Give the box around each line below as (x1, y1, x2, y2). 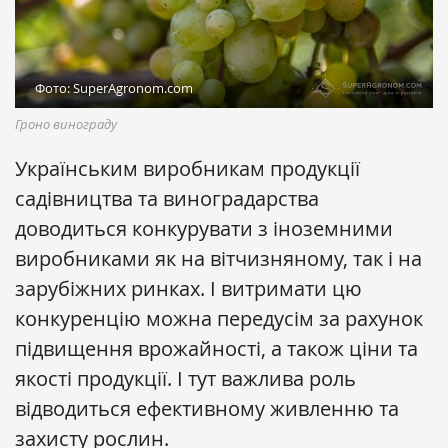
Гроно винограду (15, 115, 117, 134)
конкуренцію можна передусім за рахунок (15, 305, 423, 333)
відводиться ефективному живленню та (15, 395, 399, 423)
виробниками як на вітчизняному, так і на (15, 245, 422, 273)
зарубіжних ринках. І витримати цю (15, 275, 362, 303)
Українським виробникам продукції (15, 155, 360, 183)
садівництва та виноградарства (15, 185, 319, 213)
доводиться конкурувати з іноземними (15, 215, 393, 243)
